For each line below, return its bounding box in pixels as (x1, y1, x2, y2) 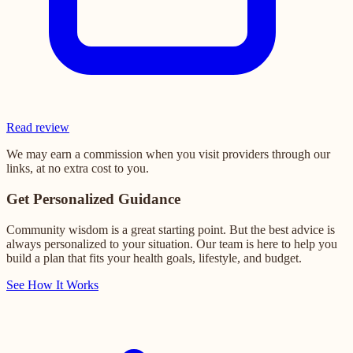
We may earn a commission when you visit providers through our (6, 147, 330, 162)
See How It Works (6, 277, 98, 292)
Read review (6, 121, 69, 135)
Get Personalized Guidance (6, 190, 180, 207)
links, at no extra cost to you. (6, 162, 149, 176)
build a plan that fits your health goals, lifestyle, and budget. (6, 251, 302, 265)
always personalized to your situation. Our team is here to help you (6, 236, 337, 251)
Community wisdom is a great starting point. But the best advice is (6, 222, 335, 236)
